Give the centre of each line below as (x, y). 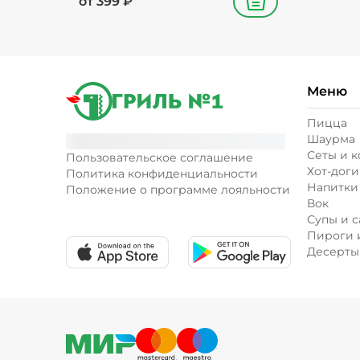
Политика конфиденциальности (162, 174)
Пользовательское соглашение (160, 157)
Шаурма (331, 139)
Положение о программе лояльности (178, 190)
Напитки (333, 187)
